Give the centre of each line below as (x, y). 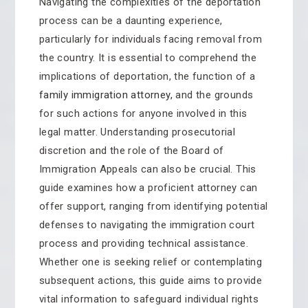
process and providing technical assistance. (143, 243)
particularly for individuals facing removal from (150, 39)
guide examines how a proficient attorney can (148, 188)
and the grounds (213, 95)
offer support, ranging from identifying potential (153, 206)
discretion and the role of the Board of (131, 151)
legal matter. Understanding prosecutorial (137, 132)
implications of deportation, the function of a (147, 76)
